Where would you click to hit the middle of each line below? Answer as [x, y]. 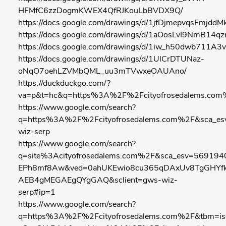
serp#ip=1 [37, 193]
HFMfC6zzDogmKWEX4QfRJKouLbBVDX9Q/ [101, 11]
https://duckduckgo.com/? [64, 84]
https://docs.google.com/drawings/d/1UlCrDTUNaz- [111, 60]
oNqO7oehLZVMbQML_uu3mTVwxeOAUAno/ [102, 72]
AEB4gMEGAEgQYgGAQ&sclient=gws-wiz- [98, 181]
